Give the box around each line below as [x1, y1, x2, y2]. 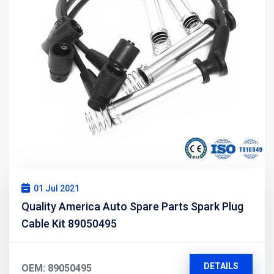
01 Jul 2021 [34, 183, 80, 193]
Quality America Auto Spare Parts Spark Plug [21, 199, 243, 213]
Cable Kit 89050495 [21, 217, 117, 230]
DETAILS [203, 261, 239, 271]
